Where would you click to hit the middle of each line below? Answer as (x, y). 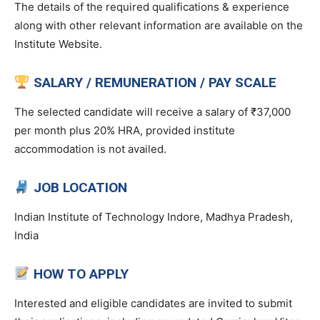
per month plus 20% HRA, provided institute (125, 130)
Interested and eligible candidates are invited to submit (153, 303)
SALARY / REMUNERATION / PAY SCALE (155, 82)
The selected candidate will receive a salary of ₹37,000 (152, 111)
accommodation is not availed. (90, 149)
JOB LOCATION (80, 187)
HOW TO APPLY (81, 274)
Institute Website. (58, 44)
